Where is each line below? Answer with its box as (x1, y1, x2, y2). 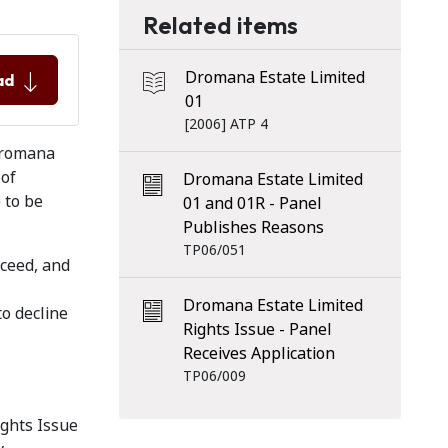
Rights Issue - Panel (182, 318, 332, 341)
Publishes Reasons (182, 216, 324, 239)
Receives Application (182, 342, 335, 365)
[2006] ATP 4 (184, 114, 268, 134)
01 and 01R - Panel (182, 192, 322, 215)
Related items (142, 10, 298, 40)
